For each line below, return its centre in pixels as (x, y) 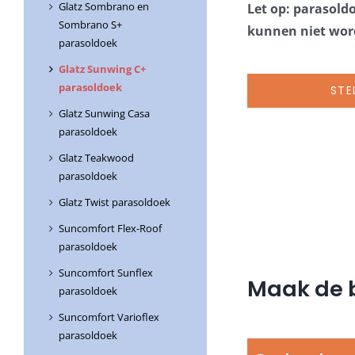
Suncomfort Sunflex (106, 273)
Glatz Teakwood (96, 158)
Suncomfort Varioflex (109, 317)
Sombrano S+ (90, 25)
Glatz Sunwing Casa (104, 114)
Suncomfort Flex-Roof (110, 229)
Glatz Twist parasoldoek (115, 202)
